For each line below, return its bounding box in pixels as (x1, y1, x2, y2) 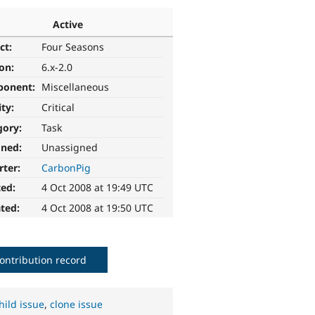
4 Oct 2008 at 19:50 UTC (41, 201, 154, 215)
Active (52, 17, 83, 31)
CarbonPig (41, 160, 91, 174)
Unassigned (41, 141, 98, 155)
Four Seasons (41, 40, 105, 54)
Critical (41, 101, 75, 115)
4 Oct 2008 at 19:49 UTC (41, 181, 154, 195)
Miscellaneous (41, 80, 110, 94)
